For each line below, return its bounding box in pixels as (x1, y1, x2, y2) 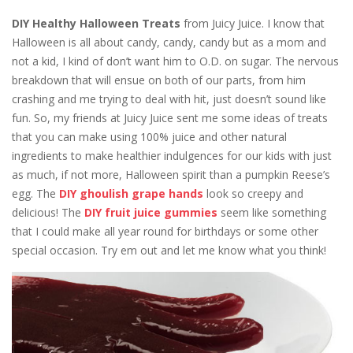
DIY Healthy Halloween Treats (12, 15, 180, 31)
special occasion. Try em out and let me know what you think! (12, 242, 326, 258)
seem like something (217, 204, 326, 220)
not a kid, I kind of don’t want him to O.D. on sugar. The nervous (12, 53, 339, 69)
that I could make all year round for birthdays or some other (12, 223, 318, 239)
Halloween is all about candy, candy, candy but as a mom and (12, 34, 326, 50)
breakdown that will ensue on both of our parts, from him (12, 72, 306, 87)
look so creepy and (203, 185, 303, 201)
